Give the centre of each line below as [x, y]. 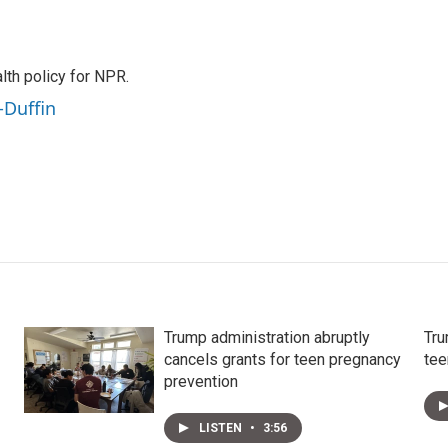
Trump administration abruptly [266, 338]
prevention [200, 382]
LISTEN [221, 428]
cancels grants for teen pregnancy [282, 360]
